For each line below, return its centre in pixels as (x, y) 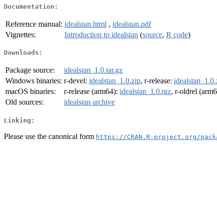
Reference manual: (34, 24)
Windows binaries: (34, 81)
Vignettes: (21, 34)
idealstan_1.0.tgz (145, 92)
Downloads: (23, 53)
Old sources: (24, 102)
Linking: (19, 120)
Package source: (30, 70)
